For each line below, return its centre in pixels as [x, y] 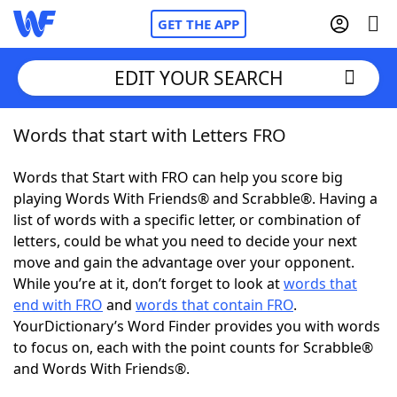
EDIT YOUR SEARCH [198, 78]
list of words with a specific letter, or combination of [187, 220]
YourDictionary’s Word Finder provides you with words [197, 326]
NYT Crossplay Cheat [118, 230]
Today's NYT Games [117, 328]
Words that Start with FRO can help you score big [178, 177]
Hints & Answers [240, 328]
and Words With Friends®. [101, 369]
